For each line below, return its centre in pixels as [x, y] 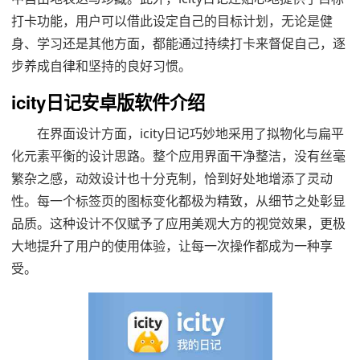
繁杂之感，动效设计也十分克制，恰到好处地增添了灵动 [172, 179]
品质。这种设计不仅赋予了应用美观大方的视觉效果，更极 [178, 224]
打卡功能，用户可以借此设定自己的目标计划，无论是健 [172, 21]
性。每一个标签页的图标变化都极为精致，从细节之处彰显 [178, 201]
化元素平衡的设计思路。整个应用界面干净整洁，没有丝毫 [178, 156]
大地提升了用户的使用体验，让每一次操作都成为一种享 [172, 246]
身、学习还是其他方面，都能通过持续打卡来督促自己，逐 [178, 44]
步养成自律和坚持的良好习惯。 [101, 66]
